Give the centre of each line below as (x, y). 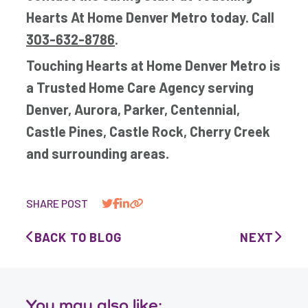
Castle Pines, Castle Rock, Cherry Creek (148, 131)
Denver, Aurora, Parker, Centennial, (133, 109)
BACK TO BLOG (78, 237)
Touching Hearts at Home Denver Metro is (154, 65)
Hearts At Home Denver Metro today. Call (151, 17)
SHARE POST (57, 203)
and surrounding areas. (98, 153)
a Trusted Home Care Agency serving (140, 87)
